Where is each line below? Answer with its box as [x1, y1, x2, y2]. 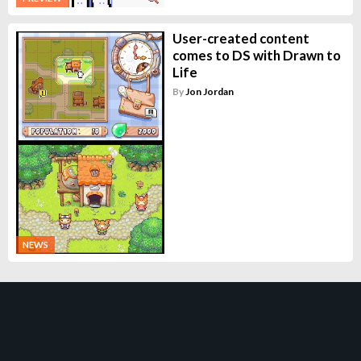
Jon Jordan [185, 85, 234, 98]
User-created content [172, 30, 309, 48]
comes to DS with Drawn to [172, 47, 341, 64]
